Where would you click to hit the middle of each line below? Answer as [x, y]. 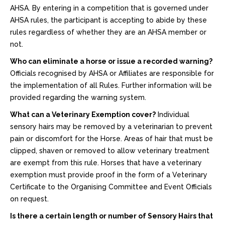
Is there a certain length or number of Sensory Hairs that [111, 216]
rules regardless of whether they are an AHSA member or [108, 32]
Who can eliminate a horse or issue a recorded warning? [111, 61]
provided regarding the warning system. [78, 97]
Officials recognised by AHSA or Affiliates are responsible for [112, 73]
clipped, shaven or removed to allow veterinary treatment [110, 151]
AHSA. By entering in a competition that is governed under [109, 8]
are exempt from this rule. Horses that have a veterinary [106, 163]
